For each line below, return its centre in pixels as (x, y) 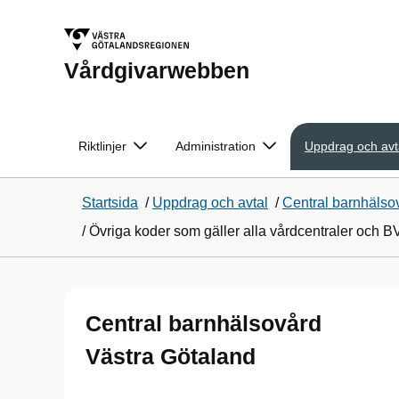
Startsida (110, 203)
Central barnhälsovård (204, 323)
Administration (216, 146)
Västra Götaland (171, 356)
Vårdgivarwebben (157, 70)
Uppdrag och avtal (210, 203)
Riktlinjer (102, 146)
